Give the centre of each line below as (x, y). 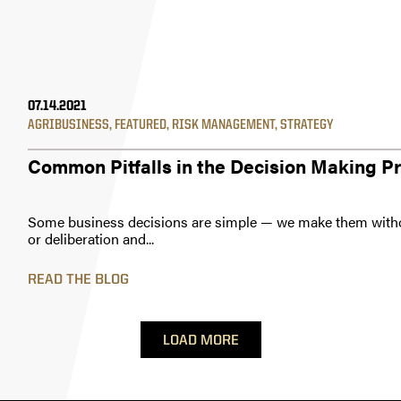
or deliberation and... (91, 239)
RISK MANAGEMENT (223, 125)
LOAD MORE (200, 341)
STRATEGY (307, 125)
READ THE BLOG (78, 280)
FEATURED (141, 125)
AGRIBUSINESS (68, 125)
